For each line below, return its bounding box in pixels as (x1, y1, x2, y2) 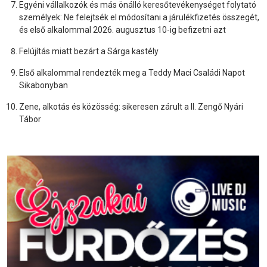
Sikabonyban (19, 80, 68, 90)
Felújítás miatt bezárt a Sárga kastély (19, 46, 159, 56)
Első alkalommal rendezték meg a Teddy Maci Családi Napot (19, 68, 245, 77)
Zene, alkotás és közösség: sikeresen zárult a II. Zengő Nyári (19, 102, 243, 111)
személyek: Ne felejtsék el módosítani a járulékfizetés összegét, (19, 13, 259, 22)
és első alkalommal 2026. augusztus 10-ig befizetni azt (19, 25, 226, 35)
